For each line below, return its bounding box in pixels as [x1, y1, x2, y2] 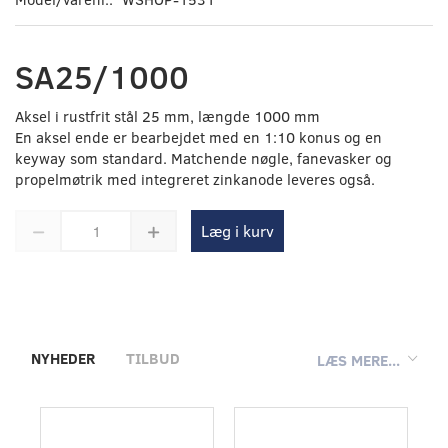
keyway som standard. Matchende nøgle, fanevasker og [15, 148, 392, 169]
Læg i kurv [201, 220, 274, 242]
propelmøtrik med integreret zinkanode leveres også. [15, 169, 375, 190]
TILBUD [126, 348, 180, 369]
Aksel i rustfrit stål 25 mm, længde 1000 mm [15, 106, 320, 127]
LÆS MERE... [317, 349, 400, 370]
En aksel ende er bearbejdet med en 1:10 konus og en [15, 127, 382, 148]
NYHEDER [31, 348, 95, 369]
